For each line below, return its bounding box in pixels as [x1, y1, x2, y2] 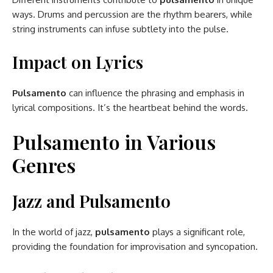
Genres [12, 151, 76, 178]
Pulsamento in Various [12, 128, 216, 155]
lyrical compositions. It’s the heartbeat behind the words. [12, 101, 248, 113]
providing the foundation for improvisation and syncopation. [12, 240, 258, 252]
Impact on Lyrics [12, 50, 143, 73]
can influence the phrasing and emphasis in [69, 87, 244, 99]
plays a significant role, [152, 225, 245, 238]
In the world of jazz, [12, 225, 95, 238]
